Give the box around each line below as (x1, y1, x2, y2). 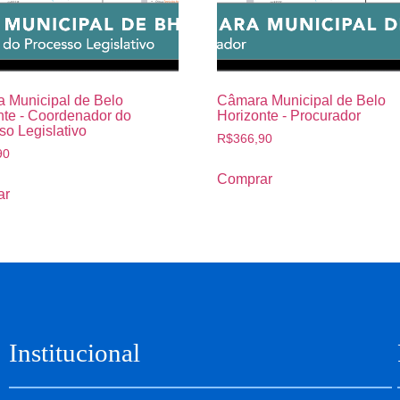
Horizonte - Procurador (217, 108, 362, 124)
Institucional (8, 337, 140, 367)
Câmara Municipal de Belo (217, 93, 387, 109)
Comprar (217, 171, 273, 187)
